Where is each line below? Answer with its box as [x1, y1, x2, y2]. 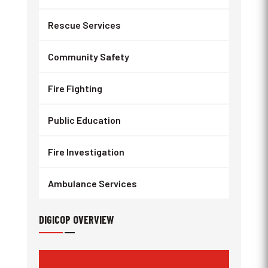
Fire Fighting [47, 83, 102, 94]
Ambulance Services [47, 178, 137, 189]
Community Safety [47, 51, 129, 62]
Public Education [47, 114, 121, 126]
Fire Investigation [47, 146, 124, 157]
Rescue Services [47, 19, 121, 31]
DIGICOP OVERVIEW [38, 213, 114, 226]
